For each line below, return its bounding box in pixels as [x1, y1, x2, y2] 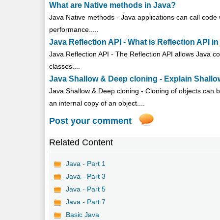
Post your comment [49, 115, 132, 126]
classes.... [49, 62, 81, 70]
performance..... [49, 25, 99, 33]
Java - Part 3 [66, 172, 106, 180]
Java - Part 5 [66, 185, 106, 193]
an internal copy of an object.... [49, 99, 145, 107]
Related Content [49, 137, 113, 147]
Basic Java [66, 210, 100, 219]
